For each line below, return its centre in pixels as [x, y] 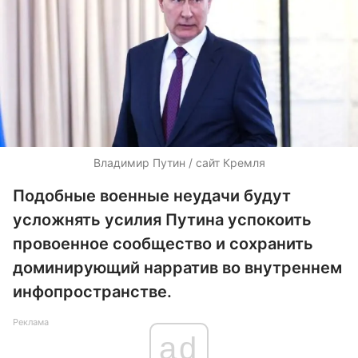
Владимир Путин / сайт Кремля [179, 163]
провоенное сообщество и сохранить [163, 244]
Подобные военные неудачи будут [152, 196]
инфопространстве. [92, 292]
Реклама [31, 322]
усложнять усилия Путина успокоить [162, 220]
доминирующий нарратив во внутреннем [177, 268]
